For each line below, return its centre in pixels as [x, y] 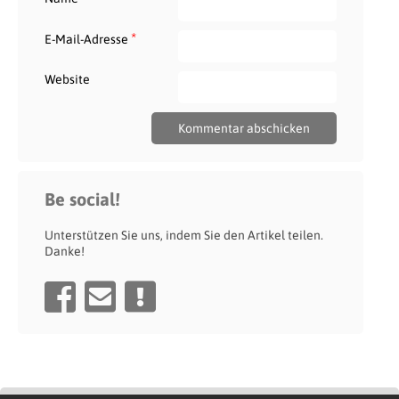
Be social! [82, 199]
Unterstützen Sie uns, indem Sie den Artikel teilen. [184, 235]
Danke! [65, 251]
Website [67, 79]
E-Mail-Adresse [88, 39]
